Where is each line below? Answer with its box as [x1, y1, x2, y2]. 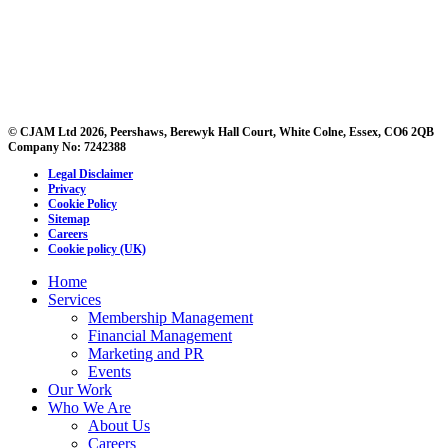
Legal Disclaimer [48, 167, 133, 182]
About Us [88, 417, 150, 435]
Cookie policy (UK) [48, 242, 146, 257]
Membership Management [88, 309, 253, 327]
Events [88, 363, 131, 381]
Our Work [48, 381, 112, 399]
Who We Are [48, 399, 131, 417]
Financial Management [88, 327, 232, 345]
